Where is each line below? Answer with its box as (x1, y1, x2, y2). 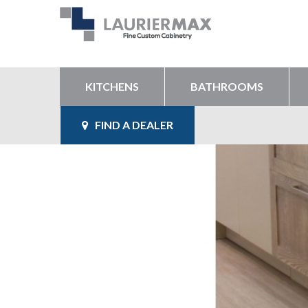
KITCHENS (85, 80, 139, 93)
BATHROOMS (190, 80, 263, 93)
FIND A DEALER (95, 118, 173, 131)
